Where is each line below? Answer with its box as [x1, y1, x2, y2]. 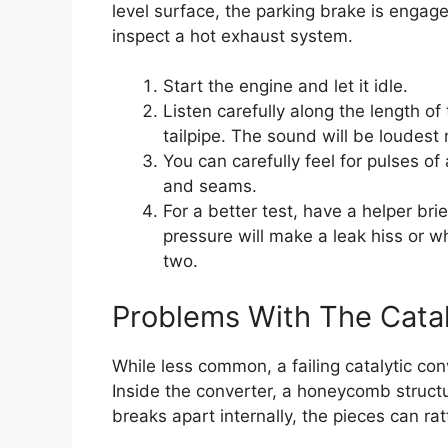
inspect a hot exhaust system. [112, 25, 353, 46]
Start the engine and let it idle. [163, 76, 408, 97]
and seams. [163, 176, 257, 197]
